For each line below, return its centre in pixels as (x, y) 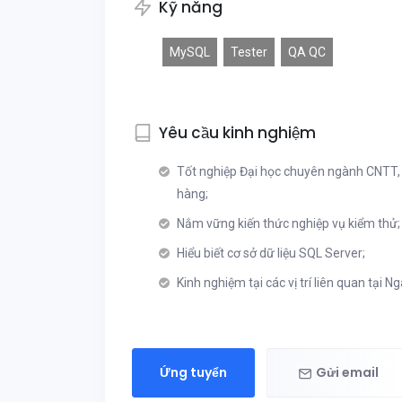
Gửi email (347, 372)
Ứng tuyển (193, 372)
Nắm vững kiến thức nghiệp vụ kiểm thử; (288, 223)
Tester (249, 52)
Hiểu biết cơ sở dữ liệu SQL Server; (271, 253)
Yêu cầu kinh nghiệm (237, 133)
